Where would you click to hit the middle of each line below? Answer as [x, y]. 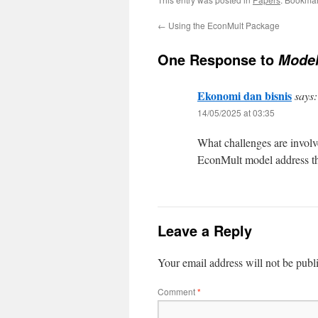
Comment [177, 291]
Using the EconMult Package [223, 25]
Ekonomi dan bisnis [245, 95]
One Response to [218, 59]
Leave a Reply [205, 230]
